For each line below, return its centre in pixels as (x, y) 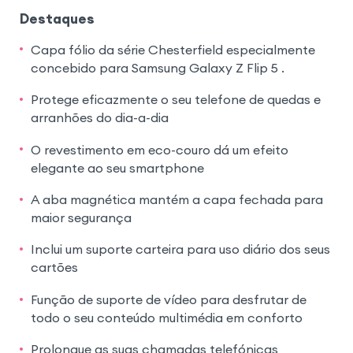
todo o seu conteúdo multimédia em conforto (166, 317)
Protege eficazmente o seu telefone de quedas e (175, 100)
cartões (54, 268)
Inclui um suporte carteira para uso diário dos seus (180, 249)
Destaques (57, 19)
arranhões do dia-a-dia (99, 118)
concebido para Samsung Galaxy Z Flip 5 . (157, 67)
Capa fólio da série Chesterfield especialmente (173, 49)
